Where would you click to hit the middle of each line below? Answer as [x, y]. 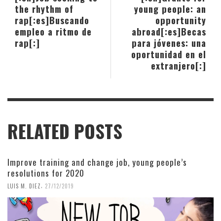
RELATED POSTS [65, 131]
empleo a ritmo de [53, 32]
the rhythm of [44, 9]
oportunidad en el [169, 54]
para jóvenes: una [169, 43]
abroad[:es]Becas [169, 32]
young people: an [170, 9]
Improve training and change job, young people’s [97, 162]
